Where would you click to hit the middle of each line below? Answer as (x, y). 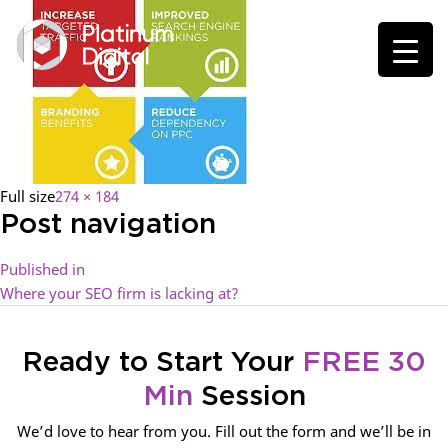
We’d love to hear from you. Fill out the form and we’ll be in (224, 431)
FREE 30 (364, 363)
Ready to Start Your (162, 363)
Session (249, 397)
